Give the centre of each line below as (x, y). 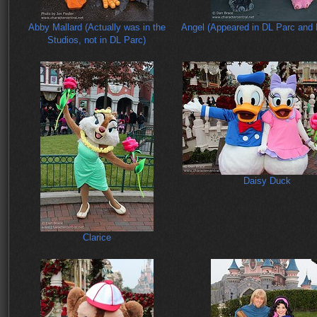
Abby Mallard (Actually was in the (97, 28)
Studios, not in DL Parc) (97, 40)
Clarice (97, 238)
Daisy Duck (267, 181)
